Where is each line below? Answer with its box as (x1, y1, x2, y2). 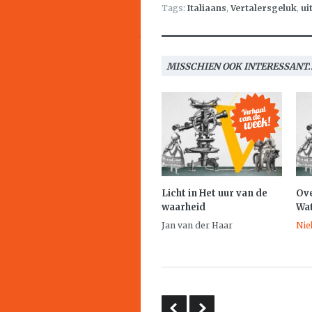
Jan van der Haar (162, 220, 233, 231)
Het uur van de (199, 187, 267, 199)
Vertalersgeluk (231, 3, 297, 13)
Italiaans (187, 3, 226, 13)
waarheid (162, 201, 205, 213)
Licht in (162, 187, 199, 199)
